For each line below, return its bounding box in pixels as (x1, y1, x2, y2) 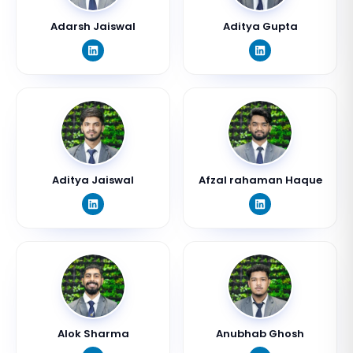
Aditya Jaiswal (52, 173, 134, 188)
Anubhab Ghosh (216, 326, 304, 341)
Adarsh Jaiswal (50, 19, 136, 34)
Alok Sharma (57, 326, 129, 341)
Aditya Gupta (222, 19, 298, 34)
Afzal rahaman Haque (198, 173, 322, 188)
